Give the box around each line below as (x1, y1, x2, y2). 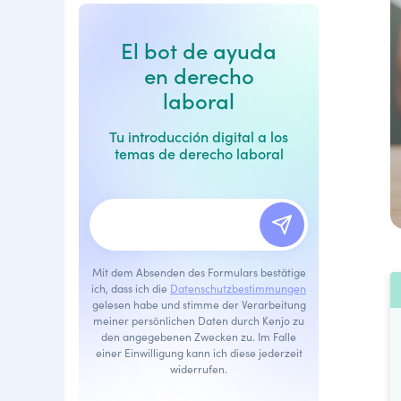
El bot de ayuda (121, 37, 277, 65)
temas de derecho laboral (114, 144, 284, 163)
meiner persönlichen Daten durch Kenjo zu (93, 313, 304, 328)
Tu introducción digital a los (109, 127, 288, 146)
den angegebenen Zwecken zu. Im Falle (101, 329, 296, 344)
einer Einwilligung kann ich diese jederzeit (95, 346, 303, 360)
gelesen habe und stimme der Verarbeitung (91, 297, 306, 311)
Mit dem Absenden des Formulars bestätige (91, 265, 306, 279)
